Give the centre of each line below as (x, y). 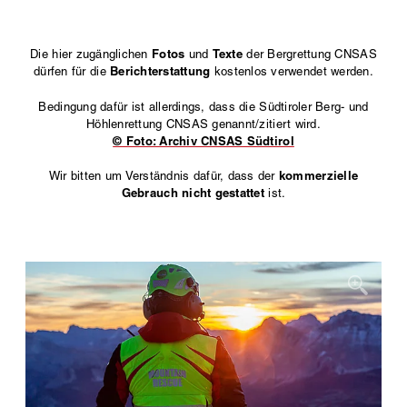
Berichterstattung (160, 70)
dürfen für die (72, 71)
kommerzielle (318, 176)
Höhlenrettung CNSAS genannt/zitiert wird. (203, 124)
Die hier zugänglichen (91, 54)
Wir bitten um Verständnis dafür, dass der (164, 176)
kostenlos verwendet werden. (292, 71)
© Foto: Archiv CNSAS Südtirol (203, 140)
